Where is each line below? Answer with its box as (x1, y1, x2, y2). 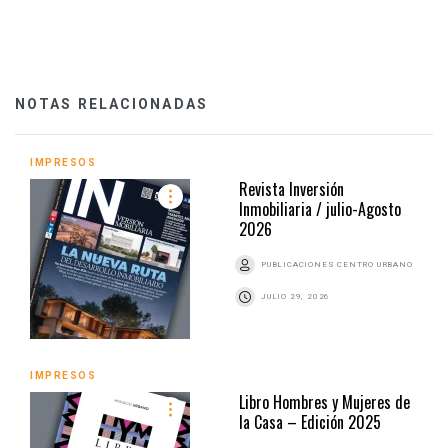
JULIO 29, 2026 (261, 292, 331, 302)
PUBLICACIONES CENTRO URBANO (261, 260, 413, 270)
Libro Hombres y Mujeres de (239, 390, 410, 415)
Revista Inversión (239, 177, 344, 202)
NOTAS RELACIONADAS (15, 96, 208, 113)
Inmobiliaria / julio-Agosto (239, 197, 401, 222)
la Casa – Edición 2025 (239, 410, 381, 435)
